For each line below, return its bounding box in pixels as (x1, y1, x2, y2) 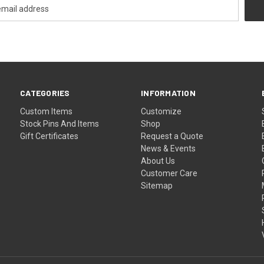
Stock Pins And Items (20, 118, 100, 128)
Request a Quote (141, 131, 204, 141)
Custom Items (20, 106, 73, 116)
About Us (141, 156, 176, 166)
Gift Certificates (20, 131, 79, 141)
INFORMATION (141, 87, 196, 98)
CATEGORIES (20, 87, 70, 98)
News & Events (141, 143, 196, 153)
